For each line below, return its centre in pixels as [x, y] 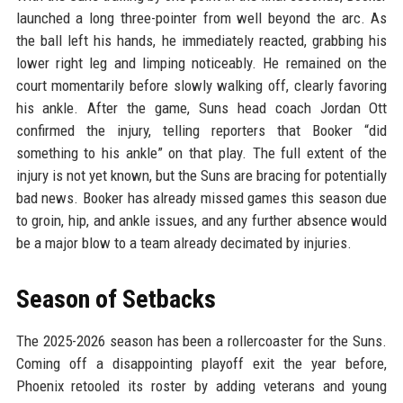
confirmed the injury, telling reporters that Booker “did [201, 131]
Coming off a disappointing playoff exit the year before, [201, 364]
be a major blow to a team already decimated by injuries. [184, 243]
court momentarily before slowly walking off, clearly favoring [201, 86]
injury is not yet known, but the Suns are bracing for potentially [201, 176]
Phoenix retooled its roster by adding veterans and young [201, 386]
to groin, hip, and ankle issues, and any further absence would [201, 221]
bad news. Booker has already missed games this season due [201, 198]
